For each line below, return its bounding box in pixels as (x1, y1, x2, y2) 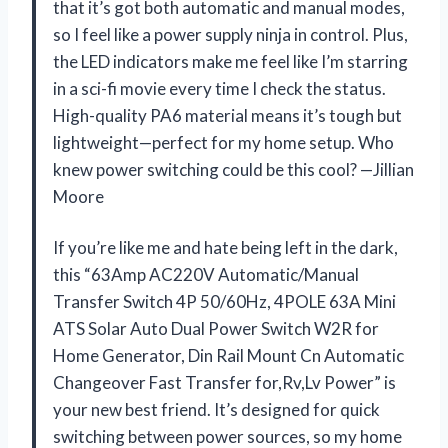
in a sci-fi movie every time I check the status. (53, 77, 386, 99)
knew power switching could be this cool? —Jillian (53, 158, 414, 180)
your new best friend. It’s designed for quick (53, 398, 380, 420)
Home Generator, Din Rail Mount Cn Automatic (53, 344, 404, 366)
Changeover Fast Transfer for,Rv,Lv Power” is (53, 371, 396, 393)
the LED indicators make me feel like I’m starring (53, 50, 408, 72)
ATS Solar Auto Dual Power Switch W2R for (53, 317, 379, 339)
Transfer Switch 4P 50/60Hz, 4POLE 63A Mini (53, 290, 396, 312)
